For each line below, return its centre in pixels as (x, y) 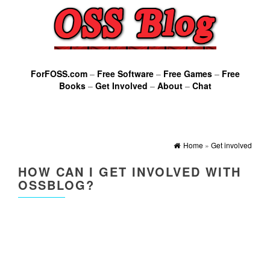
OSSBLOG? (56, 185)
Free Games (187, 74)
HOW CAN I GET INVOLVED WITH (130, 171)
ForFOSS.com (59, 74)
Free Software (125, 74)
